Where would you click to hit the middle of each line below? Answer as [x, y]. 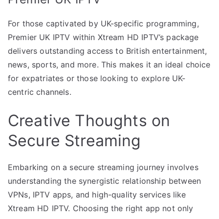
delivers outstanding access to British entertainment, [108, 51]
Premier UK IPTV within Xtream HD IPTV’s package [103, 37]
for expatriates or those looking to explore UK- [97, 78]
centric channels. [40, 92]
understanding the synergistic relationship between [105, 181]
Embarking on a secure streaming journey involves [103, 167]
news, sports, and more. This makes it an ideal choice [109, 64]
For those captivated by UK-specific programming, [103, 23]
